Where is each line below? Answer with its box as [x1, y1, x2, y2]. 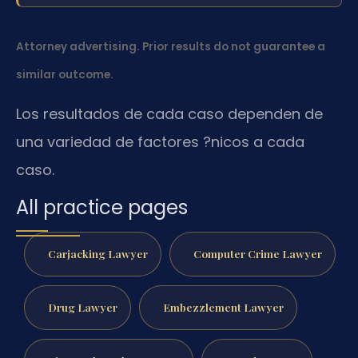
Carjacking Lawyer [47, 246, 148, 261]
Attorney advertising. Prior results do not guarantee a [16, 39, 325, 55]
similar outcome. [16, 67, 113, 83]
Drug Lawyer [47, 299, 117, 314]
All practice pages [16, 194, 188, 221]
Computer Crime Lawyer [193, 246, 322, 261]
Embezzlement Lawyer [162, 299, 284, 314]
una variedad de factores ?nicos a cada [16, 131, 304, 152]
